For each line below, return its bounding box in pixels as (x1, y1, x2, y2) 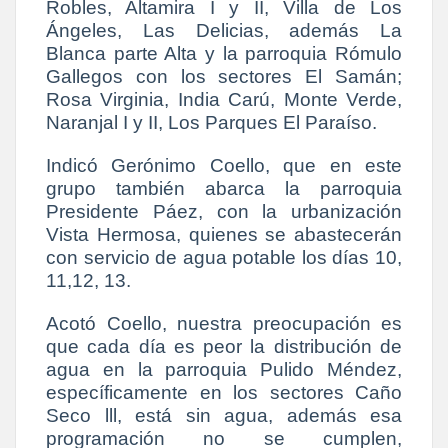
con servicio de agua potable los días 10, (46, 247, 402, 269)
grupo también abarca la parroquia (46, 178, 402, 200)
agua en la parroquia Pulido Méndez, (46, 359, 402, 381)
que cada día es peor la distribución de (46, 336, 402, 358)
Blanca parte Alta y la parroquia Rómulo (46, 43, 402, 65)
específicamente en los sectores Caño (46, 382, 402, 404)
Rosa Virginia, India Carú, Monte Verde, (46, 89, 402, 111)
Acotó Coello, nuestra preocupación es (46, 313, 402, 335)
